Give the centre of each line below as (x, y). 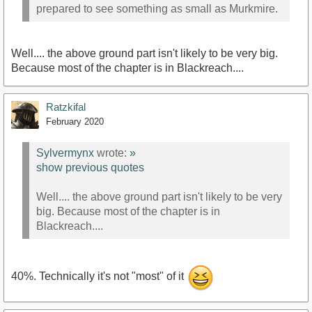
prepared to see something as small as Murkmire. (157, 8)
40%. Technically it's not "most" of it (99, 276)
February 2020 (75, 122)
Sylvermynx (65, 153)
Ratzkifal (66, 107)
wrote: (112, 153)
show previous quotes (90, 167)
